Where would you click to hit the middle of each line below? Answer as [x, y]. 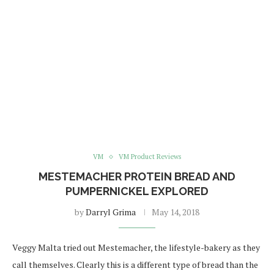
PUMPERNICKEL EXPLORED [137, 191]
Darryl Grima [111, 212]
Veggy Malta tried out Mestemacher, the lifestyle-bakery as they [136, 248]
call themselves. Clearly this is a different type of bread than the [135, 265]
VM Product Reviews [150, 157]
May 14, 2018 [176, 212]
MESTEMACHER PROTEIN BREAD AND [137, 177]
